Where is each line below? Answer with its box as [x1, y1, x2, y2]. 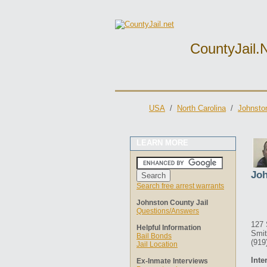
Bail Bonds [136, 232, 172, 240]
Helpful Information [136, 223, 201, 232]
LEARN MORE [136, 138, 188, 147]
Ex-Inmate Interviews [136, 257, 208, 265]
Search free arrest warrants [136, 182, 224, 190]
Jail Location [136, 240, 178, 249]
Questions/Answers [136, 207, 199, 215]
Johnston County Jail [136, 198, 208, 207]
